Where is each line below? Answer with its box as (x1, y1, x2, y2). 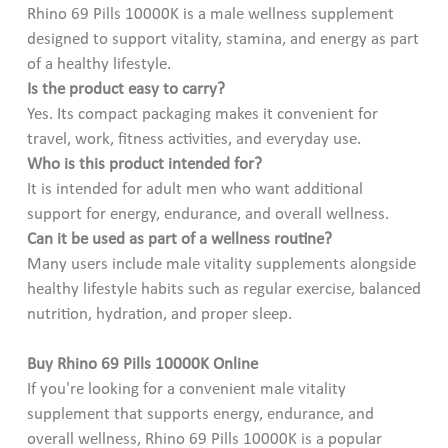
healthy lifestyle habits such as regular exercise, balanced (26, 280, 421, 298)
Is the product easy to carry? (26, 80, 225, 98)
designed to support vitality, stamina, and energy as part (26, 30, 419, 48)
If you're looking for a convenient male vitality (26, 380, 346, 398)
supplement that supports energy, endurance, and (26, 405, 374, 423)
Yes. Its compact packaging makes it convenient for (26, 105, 378, 123)
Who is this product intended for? (26, 155, 262, 173)
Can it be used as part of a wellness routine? (26, 230, 332, 248)
